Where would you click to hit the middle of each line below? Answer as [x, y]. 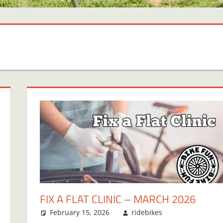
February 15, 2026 [79, 212]
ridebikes [147, 212]
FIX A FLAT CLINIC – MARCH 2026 [117, 199]
